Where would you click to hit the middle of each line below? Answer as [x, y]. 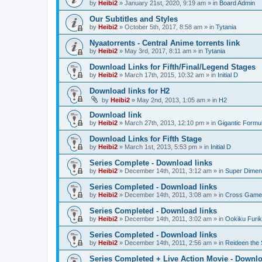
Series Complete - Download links [151, 163]
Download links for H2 [130, 91]
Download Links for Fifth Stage [146, 139]
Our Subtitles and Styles [134, 19]
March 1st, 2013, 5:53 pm [161, 147]
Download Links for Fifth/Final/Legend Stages [173, 67]
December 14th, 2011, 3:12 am [168, 171]
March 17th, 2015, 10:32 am [164, 75]
